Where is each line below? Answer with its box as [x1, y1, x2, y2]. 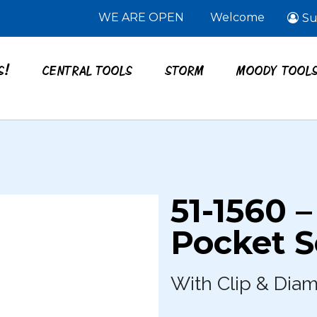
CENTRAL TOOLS [42, 62, 134, 79]
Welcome [210, 11, 265, 25]
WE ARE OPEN [98, 11, 185, 25]
